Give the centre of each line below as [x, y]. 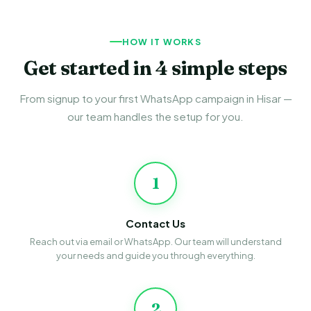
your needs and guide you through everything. [155, 255]
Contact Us [155, 223]
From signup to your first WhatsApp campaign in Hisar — [155, 98]
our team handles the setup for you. [155, 116]
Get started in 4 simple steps [155, 68]
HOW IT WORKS [162, 41]
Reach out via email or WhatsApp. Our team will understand [155, 241]
